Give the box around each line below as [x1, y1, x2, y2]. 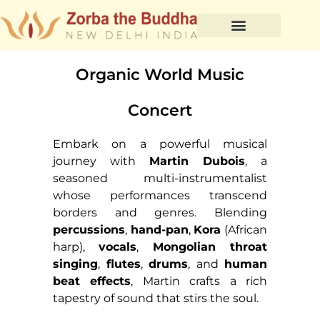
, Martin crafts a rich [131, 274, 268, 288]
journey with [53, 154, 149, 168]
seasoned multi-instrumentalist [53, 171, 267, 185]
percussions [53, 223, 125, 236]
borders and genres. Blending [53, 206, 267, 219]
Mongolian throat [152, 240, 268, 254]
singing [53, 257, 98, 271]
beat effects [53, 274, 131, 288]
